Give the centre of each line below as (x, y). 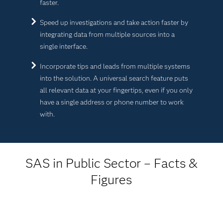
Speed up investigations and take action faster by (114, 22)
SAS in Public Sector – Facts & (111, 163)
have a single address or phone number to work (111, 102)
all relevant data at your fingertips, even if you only (116, 90)
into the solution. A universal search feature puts (114, 78)
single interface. (63, 46)
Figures (111, 180)
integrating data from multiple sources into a (107, 34)
